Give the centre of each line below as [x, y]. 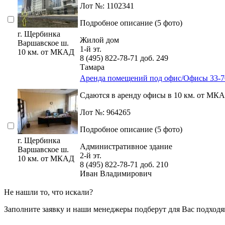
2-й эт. [91, 156]
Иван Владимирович [116, 174]
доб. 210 [154, 165]
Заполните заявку [34, 209]
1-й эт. [91, 49]
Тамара [92, 67]
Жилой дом [99, 40]
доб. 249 [154, 58]
